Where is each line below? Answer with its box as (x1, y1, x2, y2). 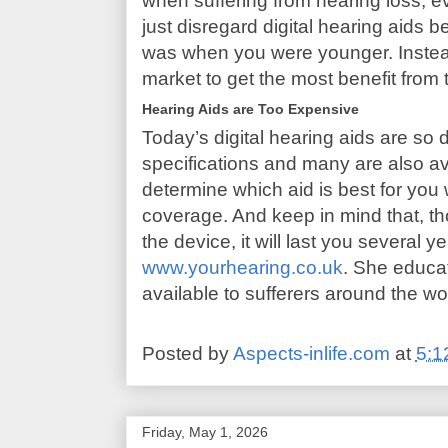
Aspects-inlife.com (232, 342, 390, 364)
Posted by (141, 342, 233, 364)
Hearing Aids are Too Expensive (141, 100, 359, 117)
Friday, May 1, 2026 (141, 423, 268, 440)
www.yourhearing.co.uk (141, 256, 343, 278)
